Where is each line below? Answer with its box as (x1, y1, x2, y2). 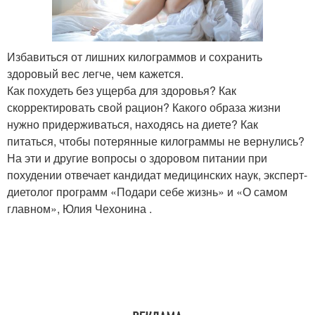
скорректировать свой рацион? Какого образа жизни (7, 98, 281, 115)
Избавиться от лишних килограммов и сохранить (7, 48, 262, 65)
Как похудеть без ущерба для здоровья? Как (7, 82, 236, 98)
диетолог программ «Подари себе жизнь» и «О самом (7, 183, 288, 200)
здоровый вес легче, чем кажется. (7, 65, 184, 82)
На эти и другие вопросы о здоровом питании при (7, 149, 267, 166)
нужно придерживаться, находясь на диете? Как (7, 115, 258, 132)
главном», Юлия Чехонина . (7, 200, 152, 217)
